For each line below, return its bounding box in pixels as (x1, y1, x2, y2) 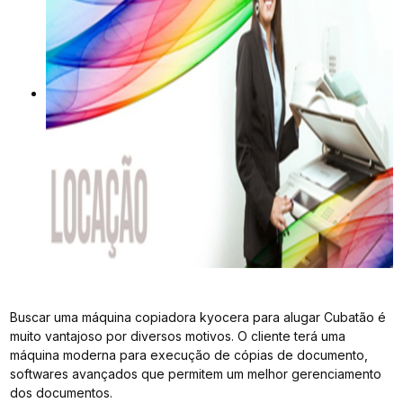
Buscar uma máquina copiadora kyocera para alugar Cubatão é (10, 309, 387, 325)
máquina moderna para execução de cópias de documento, (10, 346, 369, 363)
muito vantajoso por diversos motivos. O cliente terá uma (10, 327, 346, 344)
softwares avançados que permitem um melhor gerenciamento (10, 365, 382, 381)
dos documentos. (10, 384, 113, 400)
